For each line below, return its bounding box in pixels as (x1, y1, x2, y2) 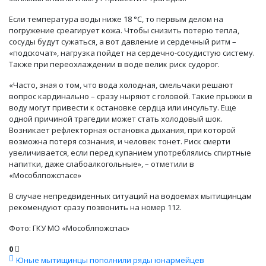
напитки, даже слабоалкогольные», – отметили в (9, 159, 194, 170)
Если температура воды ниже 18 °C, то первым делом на (9, 14, 223, 25)
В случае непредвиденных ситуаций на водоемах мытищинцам (9, 191, 252, 202)
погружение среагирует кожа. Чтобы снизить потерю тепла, (9, 25, 239, 36)
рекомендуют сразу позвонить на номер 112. (9, 202, 182, 213)
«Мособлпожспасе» (9, 170, 81, 181)
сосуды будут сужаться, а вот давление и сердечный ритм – (9, 36, 236, 47)
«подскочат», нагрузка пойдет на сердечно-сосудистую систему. (9, 47, 255, 59)
